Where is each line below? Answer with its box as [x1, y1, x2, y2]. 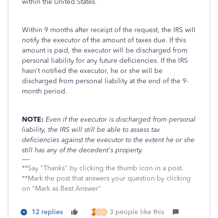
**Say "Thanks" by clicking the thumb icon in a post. [22, 164, 183, 172]
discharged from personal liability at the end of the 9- [22, 77, 188, 85]
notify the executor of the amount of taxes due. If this [22, 36, 186, 44]
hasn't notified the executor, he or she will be [22, 67, 163, 75]
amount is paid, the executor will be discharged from [22, 46, 187, 54]
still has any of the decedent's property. [22, 146, 144, 154]
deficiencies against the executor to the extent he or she [22, 136, 195, 144]
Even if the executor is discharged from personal [46, 115, 196, 124]
